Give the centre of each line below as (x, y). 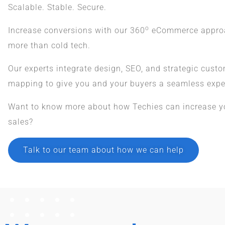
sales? (21, 122)
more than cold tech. (49, 45)
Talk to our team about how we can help (103, 150)
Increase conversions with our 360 (77, 30)
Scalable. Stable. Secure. (57, 7)
